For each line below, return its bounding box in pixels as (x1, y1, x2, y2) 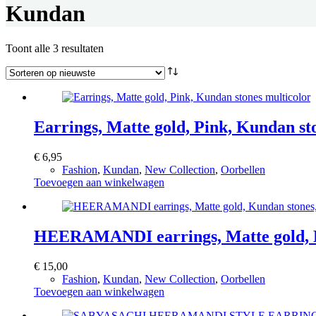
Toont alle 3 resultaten (6, 42, 104, 54)
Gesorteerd (103, 41, 152, 54)
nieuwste (103, 66, 142, 79)
